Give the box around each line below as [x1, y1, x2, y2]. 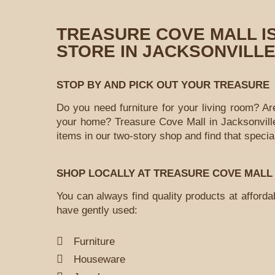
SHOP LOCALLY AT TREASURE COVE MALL [56, 168, 273, 180]
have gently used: [56, 204, 137, 217]
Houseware [73, 253, 125, 265]
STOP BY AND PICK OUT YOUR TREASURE [56, 79, 269, 91]
